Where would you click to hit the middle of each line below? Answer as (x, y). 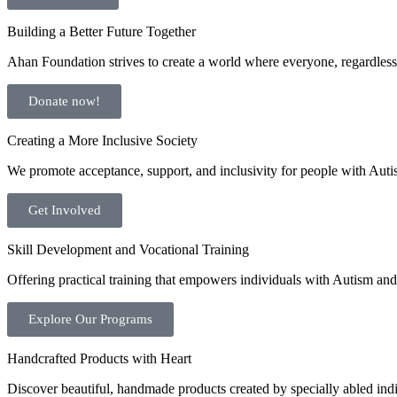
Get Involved (65, 210)
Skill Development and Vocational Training (128, 249)
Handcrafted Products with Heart (99, 358)
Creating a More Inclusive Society (102, 140)
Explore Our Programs (90, 319)
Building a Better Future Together (101, 31)
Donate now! (64, 101)
